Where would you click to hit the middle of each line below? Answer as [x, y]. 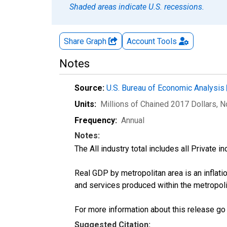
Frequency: [96, 120]
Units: [85, 104]
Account [141, 41]
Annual [133, 120]
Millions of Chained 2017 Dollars [158, 104]
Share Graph [86, 41]
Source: [89, 88]
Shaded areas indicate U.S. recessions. [137, 7]
